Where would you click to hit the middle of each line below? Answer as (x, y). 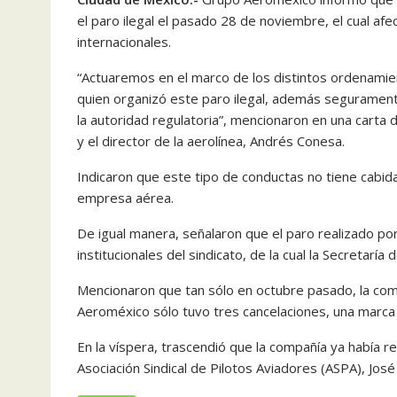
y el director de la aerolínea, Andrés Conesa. (211, 141)
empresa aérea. (125, 198)
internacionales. (124, 42)
